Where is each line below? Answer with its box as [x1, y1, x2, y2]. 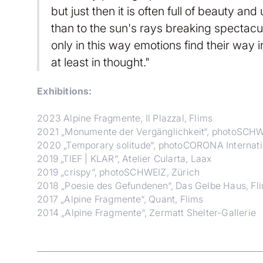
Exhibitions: [37, 85, 92, 97]
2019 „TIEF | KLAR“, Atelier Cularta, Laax [37, 153, 212, 164]
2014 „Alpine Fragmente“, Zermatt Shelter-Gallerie [37, 207, 256, 218]
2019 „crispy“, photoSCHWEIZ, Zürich [37, 166, 200, 178]
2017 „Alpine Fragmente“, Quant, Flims [37, 193, 204, 205]
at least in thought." [50, 55, 150, 69]
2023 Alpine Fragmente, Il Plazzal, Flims [37, 112, 213, 124]
